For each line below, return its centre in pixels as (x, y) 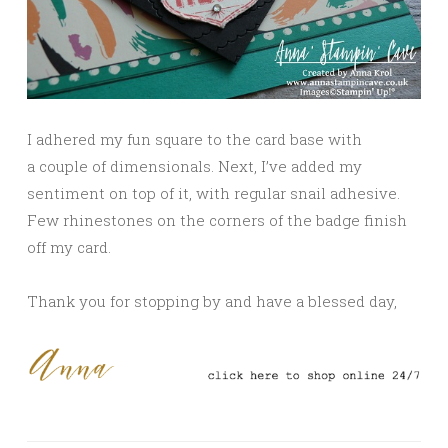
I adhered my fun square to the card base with (194, 139)
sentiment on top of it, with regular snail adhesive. (213, 193)
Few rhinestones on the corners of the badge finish (217, 220)
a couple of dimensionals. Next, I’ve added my (194, 166)
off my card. (69, 247)
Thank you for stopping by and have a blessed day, (212, 301)
